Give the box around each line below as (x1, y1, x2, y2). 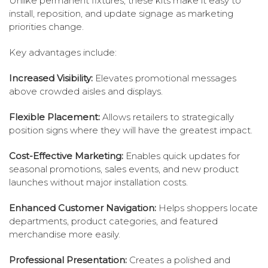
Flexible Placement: (9, 111, 100, 123)
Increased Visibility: (9, 72, 93, 84)
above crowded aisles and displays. (9, 86, 163, 98)
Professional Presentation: (9, 254, 127, 266)
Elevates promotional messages (93, 72, 236, 84)
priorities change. (9, 21, 84, 33)
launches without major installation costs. (9, 176, 188, 188)
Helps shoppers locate (156, 202, 258, 214)
